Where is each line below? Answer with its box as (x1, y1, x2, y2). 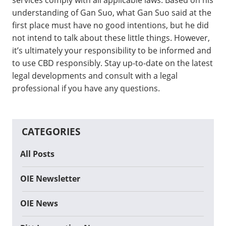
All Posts (20, 148, 54, 160)
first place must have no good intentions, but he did (12, 19, 209, 31)
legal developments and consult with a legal (12, 70, 178, 81)
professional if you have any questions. (12, 82, 160, 94)
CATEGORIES (22, 125, 80, 138)
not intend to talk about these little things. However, (12, 32, 210, 43)
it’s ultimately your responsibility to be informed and (12, 44, 211, 56)
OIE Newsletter (20, 173, 80, 185)
